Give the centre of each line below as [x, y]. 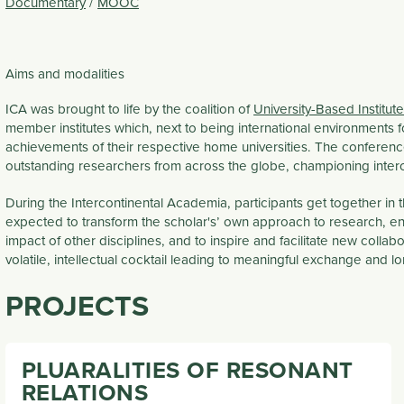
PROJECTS [78, 305]
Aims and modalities [65, 73]
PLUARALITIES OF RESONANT [187, 369]
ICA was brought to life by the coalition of [130, 108]
